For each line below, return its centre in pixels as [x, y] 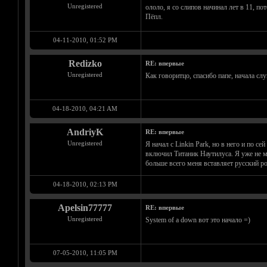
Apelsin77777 [85, 208]
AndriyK [85, 132]
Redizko [85, 64]
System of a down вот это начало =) [198, 220]
